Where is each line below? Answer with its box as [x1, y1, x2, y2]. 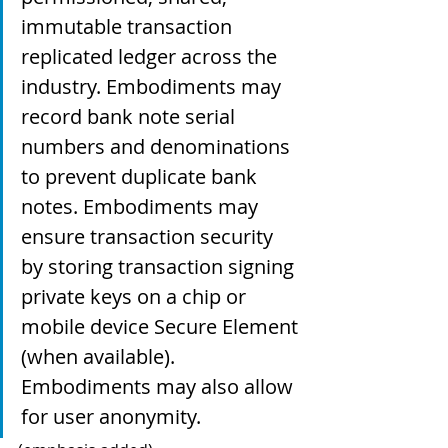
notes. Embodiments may [21, 193, 263, 220]
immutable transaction [21, 13, 237, 40]
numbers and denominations [21, 133, 295, 160]
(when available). [21, 343, 180, 370]
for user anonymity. [21, 403, 201, 430]
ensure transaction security [21, 223, 278, 250]
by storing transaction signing [21, 253, 299, 280]
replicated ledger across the [21, 43, 282, 70]
